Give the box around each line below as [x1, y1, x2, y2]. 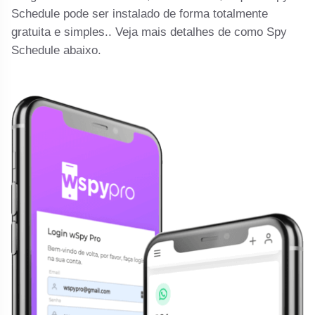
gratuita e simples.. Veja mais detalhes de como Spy [11, 25, 288, 39]
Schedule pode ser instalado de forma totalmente [11, 6, 269, 20]
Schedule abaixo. [11, 43, 102, 57]
